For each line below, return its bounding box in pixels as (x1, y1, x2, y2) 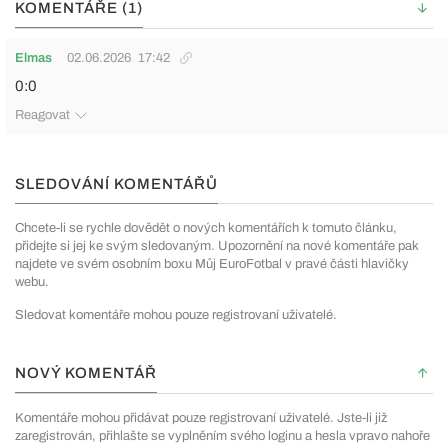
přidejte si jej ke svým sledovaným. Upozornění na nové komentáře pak (15, 239, 419, 254)
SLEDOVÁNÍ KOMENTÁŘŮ (15, 176, 218, 193)
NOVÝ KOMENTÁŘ (15, 365, 157, 382)
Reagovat (15, 108, 70, 123)
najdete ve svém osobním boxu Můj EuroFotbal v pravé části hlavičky (15, 257, 409, 272)
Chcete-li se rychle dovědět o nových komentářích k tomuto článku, (15, 221, 397, 236)
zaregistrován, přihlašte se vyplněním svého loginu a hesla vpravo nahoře (15, 429, 430, 444)
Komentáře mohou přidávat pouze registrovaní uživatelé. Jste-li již (15, 411, 387, 426)
